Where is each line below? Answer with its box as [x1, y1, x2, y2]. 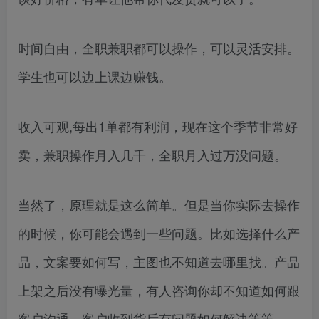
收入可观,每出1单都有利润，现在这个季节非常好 [18, 116, 298, 135]
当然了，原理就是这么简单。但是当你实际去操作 [18, 194, 300, 214]
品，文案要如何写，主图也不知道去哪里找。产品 [18, 251, 300, 271]
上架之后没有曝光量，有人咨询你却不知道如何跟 [18, 280, 300, 299]
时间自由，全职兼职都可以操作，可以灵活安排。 [18, 38, 300, 57]
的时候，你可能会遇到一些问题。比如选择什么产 [18, 223, 300, 242]
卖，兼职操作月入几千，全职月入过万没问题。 [18, 145, 287, 164]
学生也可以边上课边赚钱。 [18, 66, 172, 85]
